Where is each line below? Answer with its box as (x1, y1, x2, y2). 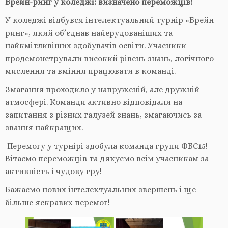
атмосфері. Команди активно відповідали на (5, 97, 182, 107)
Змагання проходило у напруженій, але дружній (5, 84, 199, 94)
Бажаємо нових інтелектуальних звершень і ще (5, 184, 196, 194)
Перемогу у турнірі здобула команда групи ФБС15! (5, 140, 208, 151)
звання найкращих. (5, 122, 83, 132)
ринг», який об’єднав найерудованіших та (5, 27, 173, 38)
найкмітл (5, 40, 42, 50)
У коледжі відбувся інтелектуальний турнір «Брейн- (5, 15, 217, 25)
